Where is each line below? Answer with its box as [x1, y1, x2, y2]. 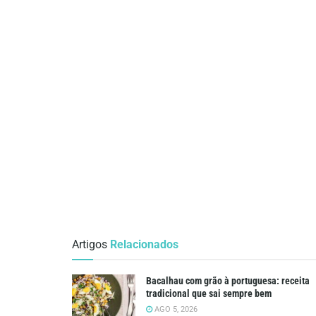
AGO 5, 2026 [152, 304, 197, 314]
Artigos [72, 237, 107, 251]
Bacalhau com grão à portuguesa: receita [146, 274, 310, 286]
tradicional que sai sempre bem [146, 287, 272, 299]
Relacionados [110, 237, 178, 251]
